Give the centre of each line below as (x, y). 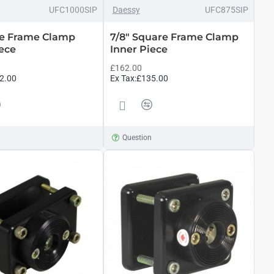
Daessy (126, 10)
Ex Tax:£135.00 (139, 78)
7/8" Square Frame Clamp (174, 37)
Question (137, 138)
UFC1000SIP (73, 10)
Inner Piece (139, 49)
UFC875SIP (227, 10)
